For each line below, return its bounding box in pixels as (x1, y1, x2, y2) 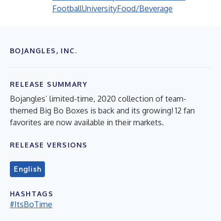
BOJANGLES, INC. (10, 46, 77, 55)
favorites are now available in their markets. (10, 117, 164, 127)
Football (52, 3, 82, 13)
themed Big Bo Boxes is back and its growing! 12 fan (10, 106, 195, 115)
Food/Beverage (117, 3, 173, 13)
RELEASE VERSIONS (10, 141, 88, 149)
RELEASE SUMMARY (10, 80, 87, 88)
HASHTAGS (10, 189, 54, 198)
